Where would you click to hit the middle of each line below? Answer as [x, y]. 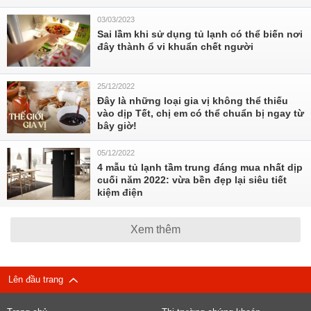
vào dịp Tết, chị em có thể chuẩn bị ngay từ [201, 113]
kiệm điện [120, 192]
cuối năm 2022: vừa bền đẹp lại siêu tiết [192, 180]
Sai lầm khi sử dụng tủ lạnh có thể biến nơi [200, 34]
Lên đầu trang [39, 279]
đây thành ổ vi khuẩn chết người [175, 47]
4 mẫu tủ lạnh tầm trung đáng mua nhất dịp [200, 167]
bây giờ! [117, 126]
